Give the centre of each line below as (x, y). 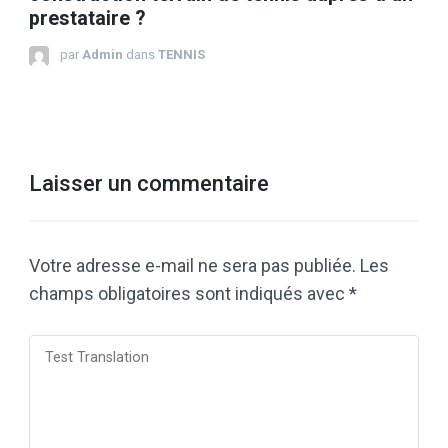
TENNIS (181, 54)
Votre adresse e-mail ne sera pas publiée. (192, 265)
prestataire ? (87, 18)
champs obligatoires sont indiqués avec (189, 293)
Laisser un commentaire (149, 183)
